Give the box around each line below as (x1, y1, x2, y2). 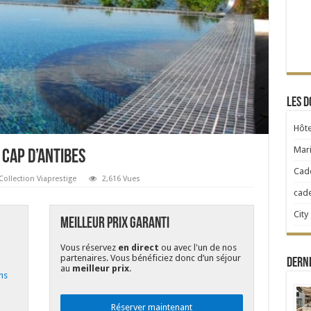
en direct (117, 242, 159, 253)
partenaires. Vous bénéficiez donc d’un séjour (60, 253, 241, 264)
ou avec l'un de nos (158, 242, 237, 253)
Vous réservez (60, 242, 118, 253)
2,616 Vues (101, 174, 140, 184)
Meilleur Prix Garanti (60, 216, 169, 233)
